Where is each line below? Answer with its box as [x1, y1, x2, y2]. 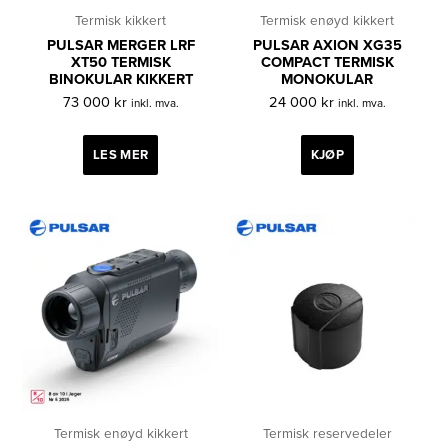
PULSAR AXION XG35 [252, 36, 402, 54]
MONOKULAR [281, 70, 374, 88]
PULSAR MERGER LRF [46, 36, 195, 54]
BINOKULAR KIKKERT [48, 70, 193, 88]
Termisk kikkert [75, 11, 167, 29]
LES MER [93, 147, 149, 164]
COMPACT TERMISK [260, 53, 394, 71]
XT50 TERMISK [70, 53, 171, 71]
